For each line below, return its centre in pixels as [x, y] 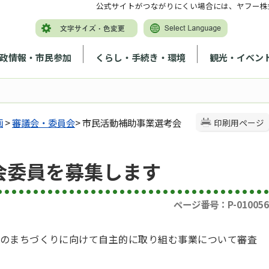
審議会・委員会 [44, 122]
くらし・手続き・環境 [141, 57]
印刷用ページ [239, 122]
